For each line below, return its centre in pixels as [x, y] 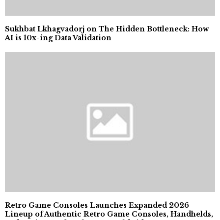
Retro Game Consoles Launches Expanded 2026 [97, 206]
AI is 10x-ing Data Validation [58, 38]
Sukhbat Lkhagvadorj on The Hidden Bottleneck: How [107, 29]
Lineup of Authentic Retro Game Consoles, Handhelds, [109, 214]
